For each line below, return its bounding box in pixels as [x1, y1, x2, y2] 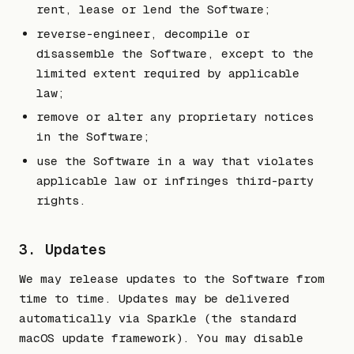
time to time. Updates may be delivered [19, 290, 289, 306]
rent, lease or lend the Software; [36, 2, 272, 17]
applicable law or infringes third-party [36, 172, 314, 188]
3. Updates [19, 239, 106, 258]
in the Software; [36, 129, 151, 145]
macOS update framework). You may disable [19, 330, 303, 345]
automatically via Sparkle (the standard [19, 310, 296, 326]
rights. [36, 192, 87, 208]
